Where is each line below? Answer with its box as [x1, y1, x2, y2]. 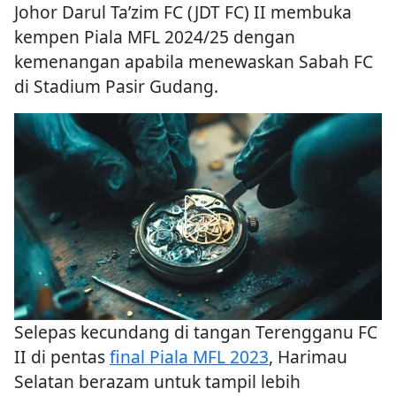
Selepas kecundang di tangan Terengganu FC [14, 320, 377, 345]
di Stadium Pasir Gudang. [14, 74, 218, 99]
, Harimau [269, 345, 347, 369]
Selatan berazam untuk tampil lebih [14, 369, 301, 394]
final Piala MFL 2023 [110, 345, 269, 369]
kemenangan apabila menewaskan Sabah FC [14, 49, 373, 74]
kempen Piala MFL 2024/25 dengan [14, 25, 295, 49]
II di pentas [14, 345, 110, 369]
